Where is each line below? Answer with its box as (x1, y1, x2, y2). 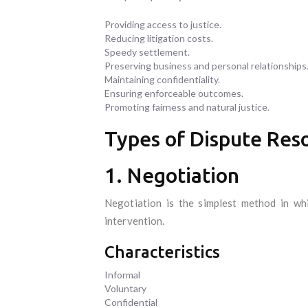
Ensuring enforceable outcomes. (104, 87, 243, 99)
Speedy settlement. (104, 45, 190, 58)
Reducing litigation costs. (104, 32, 213, 44)
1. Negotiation (104, 163, 239, 187)
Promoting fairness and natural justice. (104, 100, 269, 113)
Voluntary (104, 282, 146, 294)
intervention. (104, 214, 165, 227)
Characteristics (104, 242, 220, 261)
